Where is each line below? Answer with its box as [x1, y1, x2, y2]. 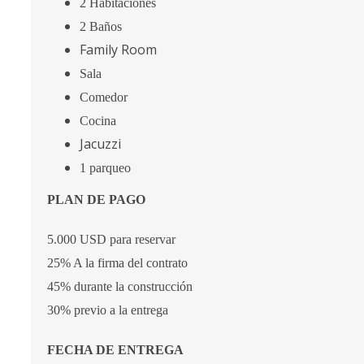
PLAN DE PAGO [47, 193, 149, 206]
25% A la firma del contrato [47, 256, 191, 270]
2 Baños [80, 19, 122, 33]
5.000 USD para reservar [47, 232, 175, 246]
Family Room [80, 41, 163, 58]
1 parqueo [80, 161, 134, 175]
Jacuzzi [80, 135, 121, 153]
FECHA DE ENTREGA [47, 343, 186, 357]
